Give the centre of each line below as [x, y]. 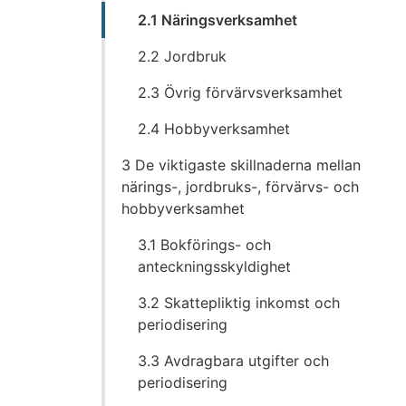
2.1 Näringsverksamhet [218, 20]
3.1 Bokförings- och [205, 245]
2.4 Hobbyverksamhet [214, 129]
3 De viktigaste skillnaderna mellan [242, 165]
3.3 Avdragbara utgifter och [234, 361]
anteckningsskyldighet [215, 267]
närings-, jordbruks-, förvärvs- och [241, 187]
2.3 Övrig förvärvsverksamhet [241, 93]
